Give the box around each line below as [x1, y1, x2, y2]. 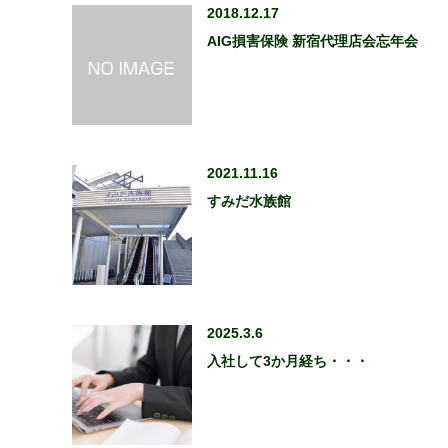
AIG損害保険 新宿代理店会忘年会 [207, 32, 418, 49]
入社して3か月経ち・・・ [207, 352, 369, 369]
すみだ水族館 [207, 192, 291, 209]
